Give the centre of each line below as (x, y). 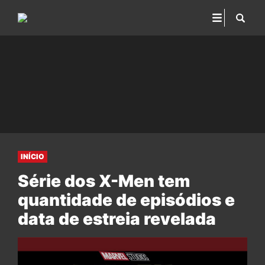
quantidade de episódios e (126, 200)
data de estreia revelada (117, 219)
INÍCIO (33, 156)
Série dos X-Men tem (104, 181)
